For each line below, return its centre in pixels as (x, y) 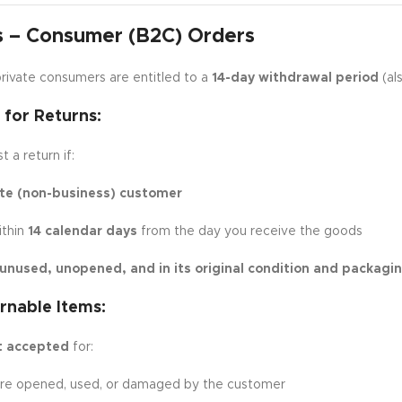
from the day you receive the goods (249, 232)
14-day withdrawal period (295, 78)
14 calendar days (82, 232)
